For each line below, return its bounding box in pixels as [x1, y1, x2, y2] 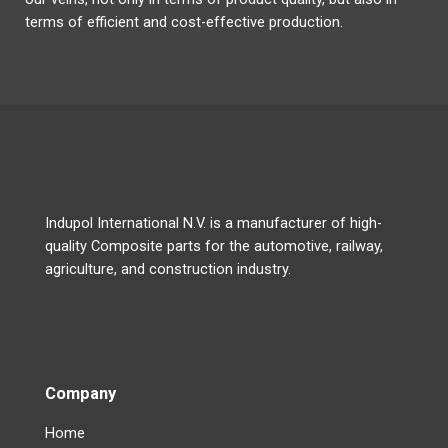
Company [44, 383, 116, 403]
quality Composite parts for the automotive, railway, [44, 236, 383, 255]
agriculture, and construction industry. [44, 259, 291, 278]
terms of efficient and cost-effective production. [25, 13, 343, 32]
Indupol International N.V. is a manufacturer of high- [44, 213, 382, 232]
